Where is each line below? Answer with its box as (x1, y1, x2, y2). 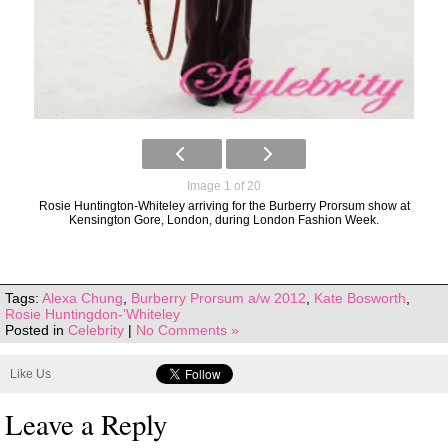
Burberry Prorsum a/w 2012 (131, 290, 306, 306)
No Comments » (136, 322, 239, 338)
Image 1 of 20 (187, 179, 261, 193)
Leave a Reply (5, 405, 167, 443)
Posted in (5, 322, 68, 338)
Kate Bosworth (314, 290, 406, 306)
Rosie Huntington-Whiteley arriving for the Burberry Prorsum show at (38, 199, 410, 213)
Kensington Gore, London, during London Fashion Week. (69, 213, 379, 227)
